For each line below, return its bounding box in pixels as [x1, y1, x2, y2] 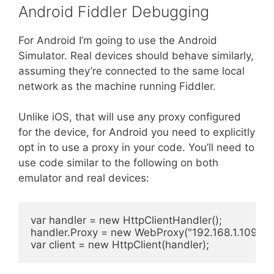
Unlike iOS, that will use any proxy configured [18, 111, 241, 123]
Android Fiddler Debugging [18, 2, 209, 21]
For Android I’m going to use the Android [18, 34, 217, 46]
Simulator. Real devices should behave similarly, [18, 49, 254, 62]
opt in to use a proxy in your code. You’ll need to [18, 141, 254, 154]
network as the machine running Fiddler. [18, 80, 216, 92]
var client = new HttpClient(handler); [31, 238, 209, 251]
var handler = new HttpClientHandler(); [31, 213, 222, 226]
